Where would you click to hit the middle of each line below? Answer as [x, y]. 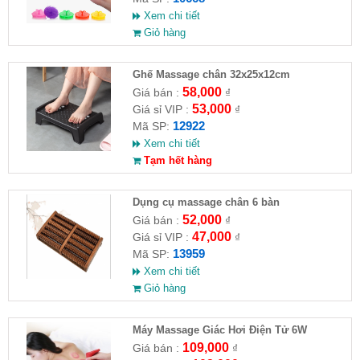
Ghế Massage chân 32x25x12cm [211, 75]
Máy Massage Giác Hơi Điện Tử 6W [219, 330]
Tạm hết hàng [176, 161]
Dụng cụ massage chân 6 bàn [206, 202]
